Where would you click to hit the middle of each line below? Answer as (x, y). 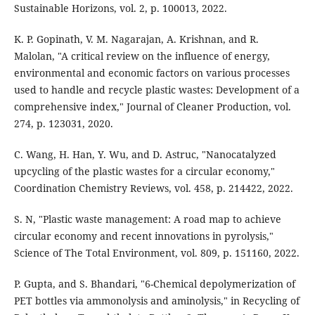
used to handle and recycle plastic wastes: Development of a (156, 90)
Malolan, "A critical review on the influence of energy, (142, 56)
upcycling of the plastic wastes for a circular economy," (144, 172)
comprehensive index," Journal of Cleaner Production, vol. (152, 107)
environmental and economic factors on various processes (152, 73)
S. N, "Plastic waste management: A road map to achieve (147, 219)
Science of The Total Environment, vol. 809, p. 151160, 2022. (156, 253)
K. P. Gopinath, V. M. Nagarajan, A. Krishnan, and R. (136, 39)
